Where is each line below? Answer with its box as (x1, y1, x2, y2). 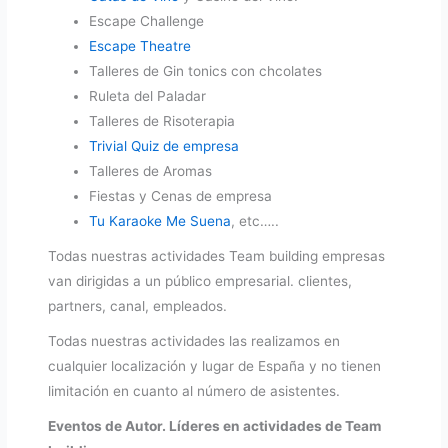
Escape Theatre (89, 38, 192, 55)
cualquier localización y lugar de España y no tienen (48, 358, 382, 375)
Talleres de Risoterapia (89, 113, 236, 130)
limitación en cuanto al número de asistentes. (48, 383, 341, 400)
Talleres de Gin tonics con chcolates (89, 63, 323, 80)
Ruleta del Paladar (89, 88, 207, 105)
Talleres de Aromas (89, 163, 213, 180)
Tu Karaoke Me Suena (89, 213, 232, 230)
